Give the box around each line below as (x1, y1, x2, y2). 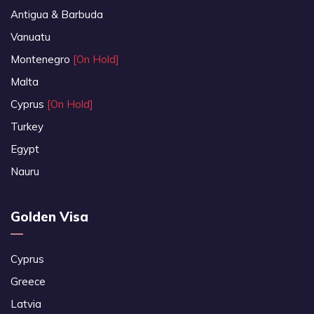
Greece (11, 275, 46, 289)
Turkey (11, 120, 43, 134)
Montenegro (11, 53, 73, 67)
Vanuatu (11, 30, 50, 44)
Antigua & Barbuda (11, 8, 103, 22)
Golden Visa (11, 208, 88, 226)
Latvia (11, 297, 41, 311)
